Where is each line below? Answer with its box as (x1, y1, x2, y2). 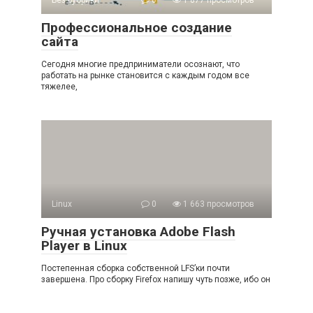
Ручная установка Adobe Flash (41, 224, 235, 240)
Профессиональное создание (41, 20, 232, 36)
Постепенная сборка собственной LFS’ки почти (41, 263, 230, 273)
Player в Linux (41, 238, 127, 254)
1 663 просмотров (181, 199, 254, 209)
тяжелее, (41, 82, 78, 92)
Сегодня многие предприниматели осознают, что (41, 59, 240, 69)
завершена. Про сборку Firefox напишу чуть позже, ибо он (41, 275, 270, 284)
